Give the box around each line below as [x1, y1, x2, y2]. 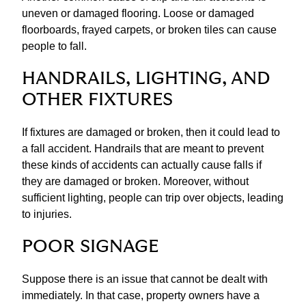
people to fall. [22, 40, 87, 53]
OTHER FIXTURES [22, 92, 173, 109]
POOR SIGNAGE [22, 238, 158, 256]
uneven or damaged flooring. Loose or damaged [22, 8, 254, 20]
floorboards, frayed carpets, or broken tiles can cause [22, 24, 277, 36]
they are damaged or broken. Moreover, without [22, 176, 249, 188]
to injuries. [22, 208, 72, 221]
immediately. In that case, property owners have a [22, 290, 260, 302]
